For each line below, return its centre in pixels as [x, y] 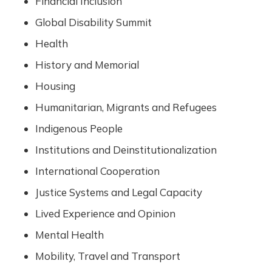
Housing [55, 86]
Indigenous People [79, 128]
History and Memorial [87, 65]
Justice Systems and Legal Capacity [118, 192]
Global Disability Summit [93, 22]
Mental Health [69, 235]
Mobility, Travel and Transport [107, 256]
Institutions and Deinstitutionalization [126, 150]
